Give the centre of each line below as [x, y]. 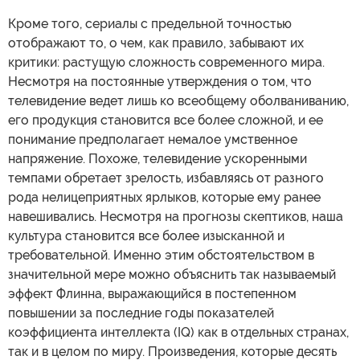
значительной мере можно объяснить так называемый [172, 275]
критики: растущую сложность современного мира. [166, 63]
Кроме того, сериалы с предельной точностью [150, 24]
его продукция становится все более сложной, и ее [166, 121]
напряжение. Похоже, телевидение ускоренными [157, 159]
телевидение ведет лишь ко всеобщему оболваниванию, [178, 101]
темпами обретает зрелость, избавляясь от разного [166, 178]
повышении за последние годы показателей [141, 313]
